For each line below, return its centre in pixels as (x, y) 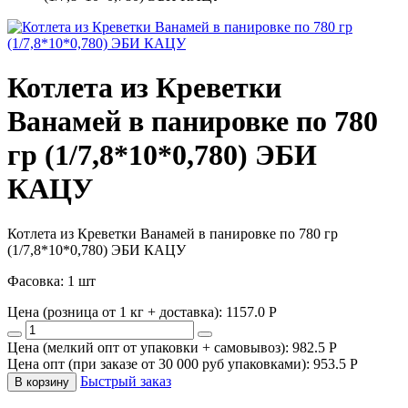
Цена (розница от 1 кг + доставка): (115, 311)
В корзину (42, 382)
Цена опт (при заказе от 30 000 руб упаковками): (158, 363)
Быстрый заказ (126, 381)
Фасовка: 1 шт (51, 280)
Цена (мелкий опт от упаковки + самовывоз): (148, 347)
